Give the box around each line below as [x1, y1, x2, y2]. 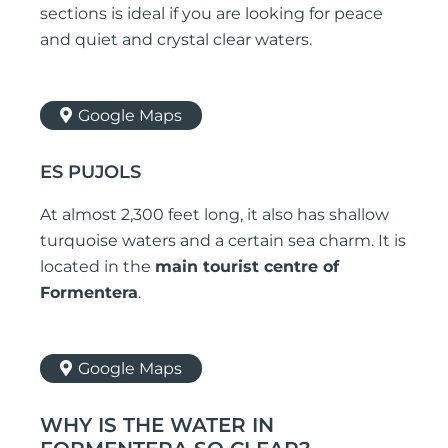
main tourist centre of [155, 257, 339, 277]
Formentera [40, 283, 138, 303]
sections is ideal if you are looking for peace [40, 4, 383, 23]
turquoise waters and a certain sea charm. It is [40, 231, 406, 251]
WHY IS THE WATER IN [40, 413, 274, 438]
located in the [40, 257, 155, 277]
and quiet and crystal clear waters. [40, 30, 312, 49]
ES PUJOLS [40, 161, 141, 183]
